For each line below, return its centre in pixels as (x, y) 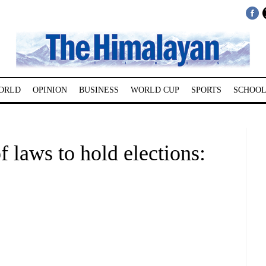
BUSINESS (99, 90)
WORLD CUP (155, 90)
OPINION (50, 90)
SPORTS (206, 90)
